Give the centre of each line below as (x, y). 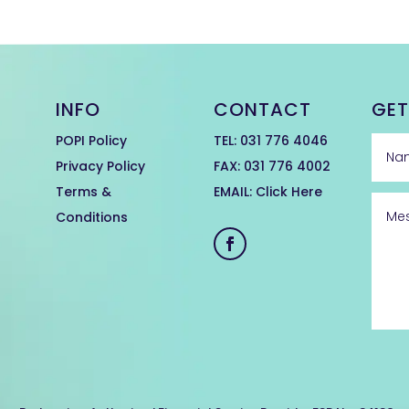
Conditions (92, 217)
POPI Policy (92, 140)
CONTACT (263, 109)
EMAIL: (235, 191)
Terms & (84, 191)
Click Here (289, 191)
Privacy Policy (101, 166)
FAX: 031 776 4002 (273, 166)
